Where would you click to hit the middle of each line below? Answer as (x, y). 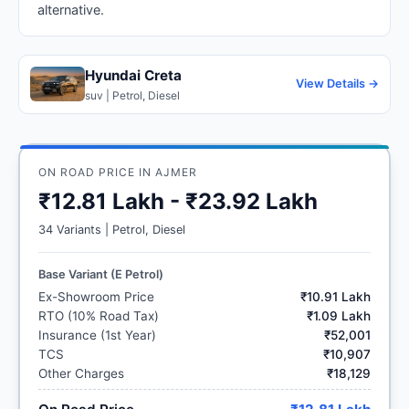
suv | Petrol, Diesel (132, 95)
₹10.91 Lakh (336, 296)
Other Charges (81, 373)
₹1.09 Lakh (339, 315)
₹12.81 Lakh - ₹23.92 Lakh (178, 201)
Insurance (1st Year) (97, 335)
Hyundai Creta (133, 75)
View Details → (337, 84)
